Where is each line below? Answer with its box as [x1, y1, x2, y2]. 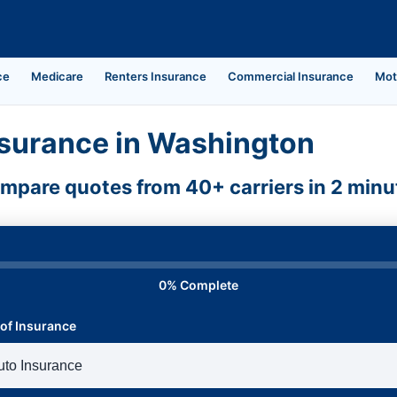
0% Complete [159, 277, 238, 292]
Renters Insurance [105, 69, 206, 83]
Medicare [31, 69, 83, 83]
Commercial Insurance [228, 69, 354, 83]
